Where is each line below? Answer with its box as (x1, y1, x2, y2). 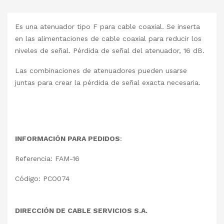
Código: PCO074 (15, 174, 69, 183)
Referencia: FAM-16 (15, 154, 79, 163)
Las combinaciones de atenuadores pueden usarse (15, 66, 187, 75)
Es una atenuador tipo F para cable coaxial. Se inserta (15, 22, 200, 31)
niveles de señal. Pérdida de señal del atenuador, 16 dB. (15, 46, 204, 55)
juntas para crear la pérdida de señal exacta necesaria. (15, 78, 200, 87)
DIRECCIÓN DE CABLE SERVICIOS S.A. (15, 206, 149, 215)
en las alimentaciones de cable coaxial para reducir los (15, 34, 201, 43)
